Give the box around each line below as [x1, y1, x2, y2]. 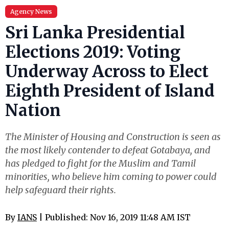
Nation [5, 100, 61, 121]
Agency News [10, 8, 52, 15]
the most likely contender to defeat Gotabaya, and [5, 144, 211, 156]
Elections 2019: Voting [5, 42, 180, 62]
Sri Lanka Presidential [5, 22, 185, 43]
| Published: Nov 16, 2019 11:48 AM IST [37, 212, 191, 222]
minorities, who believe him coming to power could [5, 171, 217, 182]
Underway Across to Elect [5, 61, 209, 82]
